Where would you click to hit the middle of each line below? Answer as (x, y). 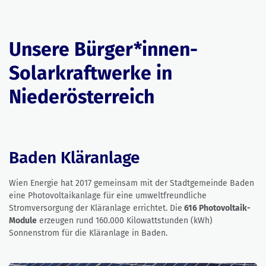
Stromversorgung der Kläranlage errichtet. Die (96, 208)
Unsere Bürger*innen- (103, 50)
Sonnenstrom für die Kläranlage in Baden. (88, 233)
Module (23, 221)
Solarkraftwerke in (91, 73)
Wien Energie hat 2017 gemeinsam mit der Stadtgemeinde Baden (132, 183)
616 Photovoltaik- (216, 208)
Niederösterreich (82, 97)
